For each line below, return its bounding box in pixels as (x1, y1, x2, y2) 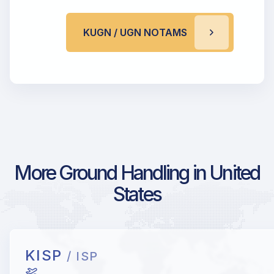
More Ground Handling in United (14, 161, 260, 185)
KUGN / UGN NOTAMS (83, 26, 187, 39)
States (113, 182, 161, 207)
